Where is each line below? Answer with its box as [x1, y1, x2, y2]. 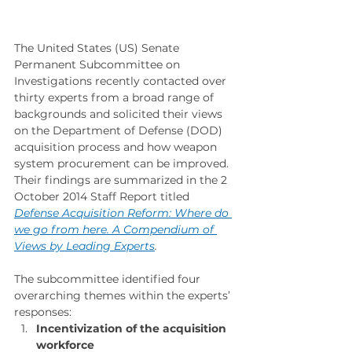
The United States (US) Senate [14, 40, 182, 55]
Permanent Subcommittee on [14, 57, 183, 71]
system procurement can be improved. [14, 156, 232, 170]
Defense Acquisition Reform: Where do [14, 205, 232, 220]
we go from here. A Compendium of [14, 222, 217, 236]
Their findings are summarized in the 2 [14, 172, 230, 187]
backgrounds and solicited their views [14, 106, 225, 121]
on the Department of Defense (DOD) [14, 123, 225, 137]
